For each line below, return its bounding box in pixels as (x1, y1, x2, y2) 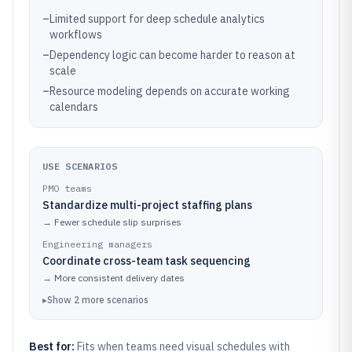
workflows (49, 27, 102, 42)
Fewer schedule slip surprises (54, 216, 181, 228)
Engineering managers (42, 238, 152, 250)
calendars (49, 100, 98, 114)
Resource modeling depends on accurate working (49, 84, 290, 98)
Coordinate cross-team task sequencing (42, 254, 251, 268)
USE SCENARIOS (42, 160, 117, 172)
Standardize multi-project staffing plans (42, 198, 252, 212)
